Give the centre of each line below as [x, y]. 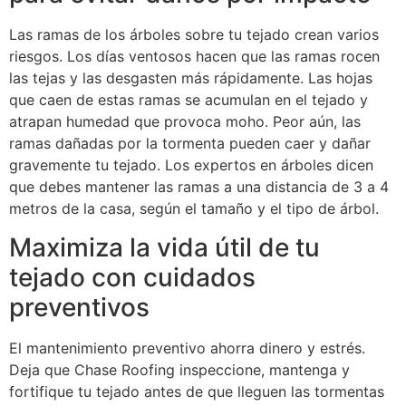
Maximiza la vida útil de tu [164, 247]
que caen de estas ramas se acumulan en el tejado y [188, 100]
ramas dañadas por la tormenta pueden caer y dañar [190, 144]
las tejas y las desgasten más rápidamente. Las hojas [191, 78]
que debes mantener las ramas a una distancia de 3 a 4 [199, 187]
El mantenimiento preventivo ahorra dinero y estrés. [187, 348]
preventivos [79, 307]
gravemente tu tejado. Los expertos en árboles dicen [191, 165]
